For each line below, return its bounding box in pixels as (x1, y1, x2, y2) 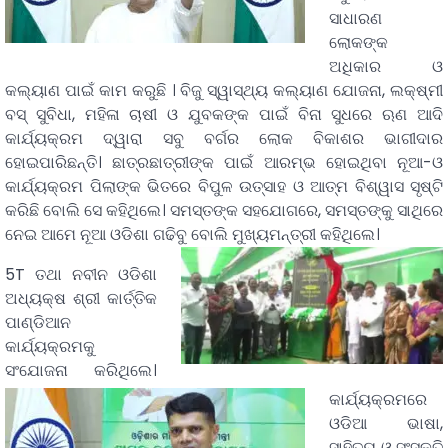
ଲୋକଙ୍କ (329, 31, 388, 55)
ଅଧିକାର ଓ (329, 55, 443, 79)
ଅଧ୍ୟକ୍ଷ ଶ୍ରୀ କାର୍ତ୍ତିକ (5, 287, 157, 311)
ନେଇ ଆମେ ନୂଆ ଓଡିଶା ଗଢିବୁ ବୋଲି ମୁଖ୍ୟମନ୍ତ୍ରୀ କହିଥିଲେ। (5, 223, 380, 247)
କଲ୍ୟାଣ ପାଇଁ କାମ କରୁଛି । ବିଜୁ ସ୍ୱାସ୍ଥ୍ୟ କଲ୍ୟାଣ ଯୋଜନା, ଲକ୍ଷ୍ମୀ (5, 79, 443, 103)
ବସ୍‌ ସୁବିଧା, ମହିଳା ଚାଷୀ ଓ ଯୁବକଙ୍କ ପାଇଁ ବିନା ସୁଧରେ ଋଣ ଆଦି (5, 103, 443, 127)
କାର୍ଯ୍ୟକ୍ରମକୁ (5, 335, 95, 359)
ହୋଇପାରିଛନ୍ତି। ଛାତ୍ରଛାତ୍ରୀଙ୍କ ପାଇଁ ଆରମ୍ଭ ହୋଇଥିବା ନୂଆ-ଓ (5, 151, 443, 175)
